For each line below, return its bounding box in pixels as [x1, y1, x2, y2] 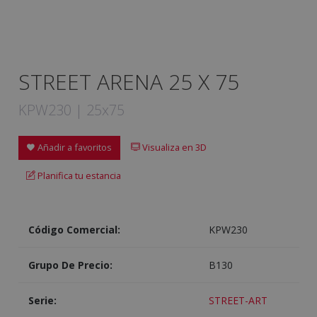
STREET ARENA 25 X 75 [18, 67, 239, 96]
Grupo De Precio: [28, 258, 113, 272]
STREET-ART [208, 294, 267, 308]
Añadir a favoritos [35, 141, 112, 154]
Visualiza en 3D [140, 141, 207, 154]
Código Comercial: [28, 223, 120, 237]
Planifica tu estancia [35, 168, 121, 182]
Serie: [28, 294, 57, 308]
